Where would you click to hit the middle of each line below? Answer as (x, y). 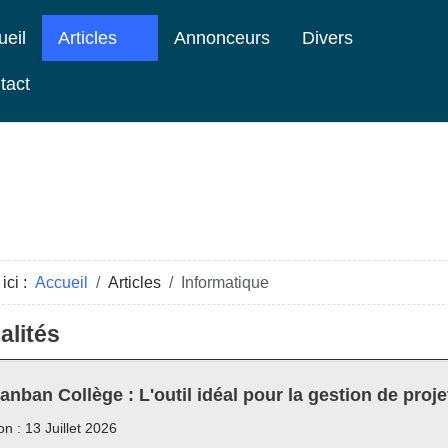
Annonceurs (222, 38)
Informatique (225, 282)
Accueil (61, 282)
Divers (327, 38)
